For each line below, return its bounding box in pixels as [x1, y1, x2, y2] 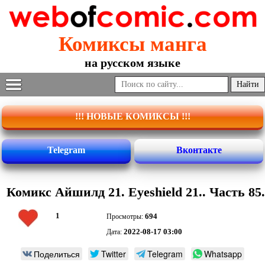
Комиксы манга [58, 33, 207, 56]
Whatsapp [204, 248, 242, 260]
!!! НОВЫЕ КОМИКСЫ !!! [75, 111, 190, 122]
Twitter [101, 248, 126, 260]
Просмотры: [106, 212, 145, 221]
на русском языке [85, 56, 180, 70]
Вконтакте [176, 145, 222, 156]
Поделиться [34, 248, 80, 260]
